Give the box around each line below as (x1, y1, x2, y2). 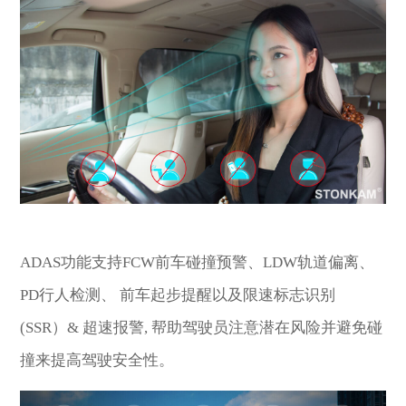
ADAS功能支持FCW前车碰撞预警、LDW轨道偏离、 (20, 253, 375, 271)
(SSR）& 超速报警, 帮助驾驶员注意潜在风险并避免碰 (20, 318, 383, 336)
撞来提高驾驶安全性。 (20, 351, 175, 369)
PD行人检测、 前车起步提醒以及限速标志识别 (20, 285, 336, 304)
